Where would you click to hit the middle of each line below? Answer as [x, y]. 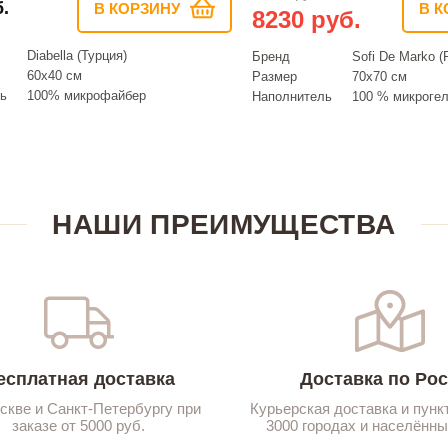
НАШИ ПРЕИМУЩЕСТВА [224, 224]
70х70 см [379, 76]
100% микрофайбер [86, 95]
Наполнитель [292, 96]
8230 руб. [306, 19]
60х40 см [54, 75]
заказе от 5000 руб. [78, 425]
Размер [274, 76]
